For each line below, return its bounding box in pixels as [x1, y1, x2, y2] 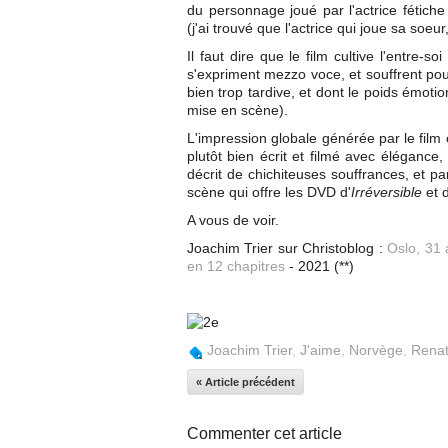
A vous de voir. [187, 212, 279, 228]
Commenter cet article [187, 425, 342, 442]
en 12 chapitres [187, 258, 285, 274]
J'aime [300, 342, 341, 358]
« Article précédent [196, 376, 295, 388]
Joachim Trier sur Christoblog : [187, 240, 383, 256]
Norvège [349, 342, 403, 358]
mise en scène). [187, 102, 288, 118]
